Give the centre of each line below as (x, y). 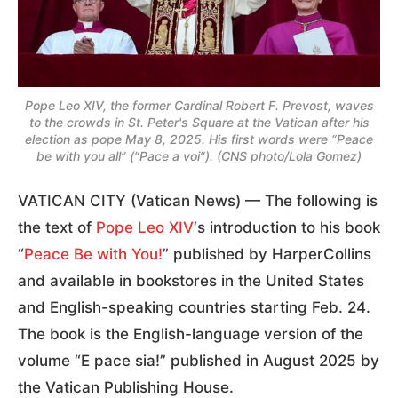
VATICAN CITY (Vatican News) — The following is (198, 200)
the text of (57, 227)
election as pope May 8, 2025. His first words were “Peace (199, 139)
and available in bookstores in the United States (191, 280)
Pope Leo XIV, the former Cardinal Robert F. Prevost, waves (199, 105)
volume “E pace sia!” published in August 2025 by (199, 360)
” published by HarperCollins (267, 254)
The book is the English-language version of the (191, 334)
